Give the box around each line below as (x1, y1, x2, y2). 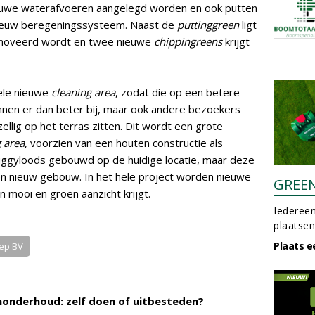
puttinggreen (177, 18, 239, 32)
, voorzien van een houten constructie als (25, 136, 223, 150)
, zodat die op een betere (115, 85, 240, 99)
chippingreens (154, 34, 222, 49)
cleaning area (51, 85, 115, 99)
